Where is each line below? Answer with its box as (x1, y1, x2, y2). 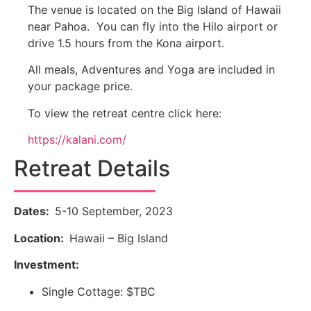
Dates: (14, 204, 55, 219)
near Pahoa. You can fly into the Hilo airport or (28, 19, 278, 33)
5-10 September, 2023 (55, 204, 173, 219)
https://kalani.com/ (28, 133, 126, 147)
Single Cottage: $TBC (42, 284, 155, 299)
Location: (14, 230, 69, 245)
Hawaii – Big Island (69, 230, 168, 245)
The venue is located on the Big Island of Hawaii (28, 2, 281, 17)
